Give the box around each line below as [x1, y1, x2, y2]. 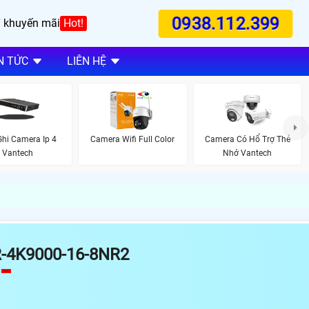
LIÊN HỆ [66, 54, 106, 68]
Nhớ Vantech [223, 148, 272, 158]
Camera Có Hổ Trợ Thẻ [204, 134, 290, 144]
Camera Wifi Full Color [90, 134, 175, 144]
